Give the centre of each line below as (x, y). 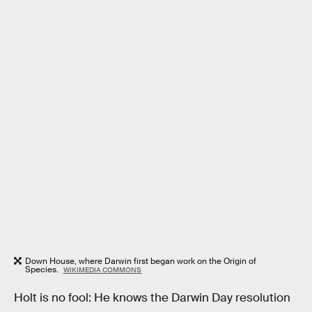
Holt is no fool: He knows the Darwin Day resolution (152, 298)
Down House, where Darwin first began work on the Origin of (141, 261)
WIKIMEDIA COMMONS (102, 270)
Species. (43, 269)
